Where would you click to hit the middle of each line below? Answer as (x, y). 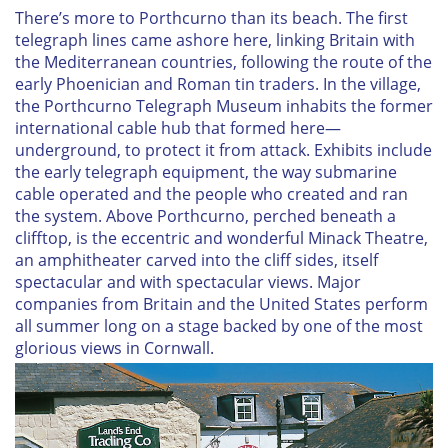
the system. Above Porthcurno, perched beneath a (205, 215)
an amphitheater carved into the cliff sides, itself (196, 259)
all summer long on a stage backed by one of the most (219, 325)
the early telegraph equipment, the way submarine (206, 171)
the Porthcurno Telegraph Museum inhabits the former (224, 105)
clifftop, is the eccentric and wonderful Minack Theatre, (221, 237)
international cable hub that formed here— (178, 127)
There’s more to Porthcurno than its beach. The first (211, 17)
